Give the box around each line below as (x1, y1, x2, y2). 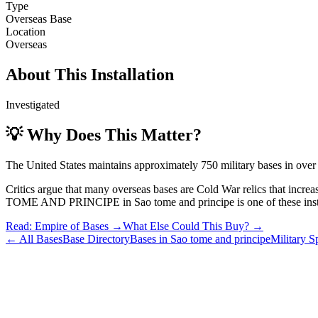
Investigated (6, 98, 60, 111)
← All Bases (6, 232, 62, 245)
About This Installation (6, 65, 174, 84)
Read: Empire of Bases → (6, 219, 123, 232)
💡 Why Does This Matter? (6, 125, 202, 144)
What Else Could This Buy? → (123, 219, 263, 232)
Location (6, 25, 45, 38)
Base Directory (62, 232, 130, 245)
